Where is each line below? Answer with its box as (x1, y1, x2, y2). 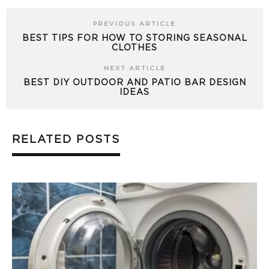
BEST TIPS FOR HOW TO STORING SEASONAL (22, 34, 247, 43)
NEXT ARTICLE (103, 65, 166, 72)
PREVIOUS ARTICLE (93, 21, 176, 28)
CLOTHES (112, 44, 157, 53)
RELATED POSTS (12, 134, 120, 146)
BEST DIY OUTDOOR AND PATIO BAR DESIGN (23, 79, 246, 88)
